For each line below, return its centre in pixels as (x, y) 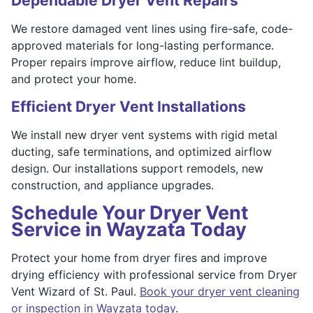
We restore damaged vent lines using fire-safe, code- (152, 28)
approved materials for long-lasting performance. (143, 45)
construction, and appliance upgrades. (112, 185)
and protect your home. (74, 79)
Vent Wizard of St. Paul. (75, 291)
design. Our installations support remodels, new (137, 168)
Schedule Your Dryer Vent (130, 212)
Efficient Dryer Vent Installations (129, 106)
